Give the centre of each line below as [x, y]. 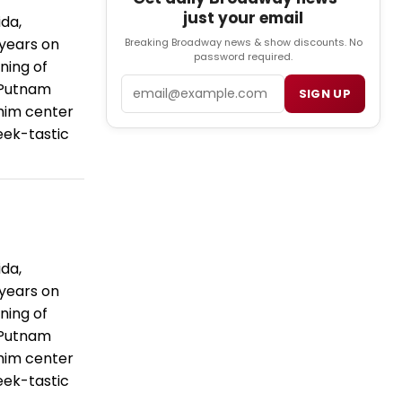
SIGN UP [324, 94]
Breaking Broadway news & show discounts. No [243, 43]
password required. [243, 57]
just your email [243, 18]
